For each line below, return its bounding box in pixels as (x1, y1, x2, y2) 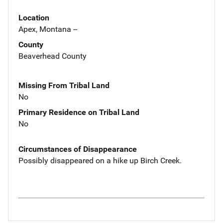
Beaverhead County (18, 51, 87, 61)
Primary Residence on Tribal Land (18, 107, 139, 117)
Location (18, 12, 49, 22)
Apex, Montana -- (18, 24, 77, 34)
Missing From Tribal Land (18, 80, 110, 90)
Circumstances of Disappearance (18, 144, 137, 154)
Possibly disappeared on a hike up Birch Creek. (18, 155, 182, 165)
